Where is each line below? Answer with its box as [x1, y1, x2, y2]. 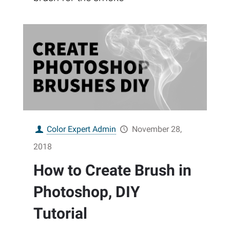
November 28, [131, 124, 182, 134]
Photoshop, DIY [33, 182, 140, 201]
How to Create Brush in [33, 161, 191, 179]
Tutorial [33, 204, 87, 222]
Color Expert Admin [47, 124, 117, 134]
